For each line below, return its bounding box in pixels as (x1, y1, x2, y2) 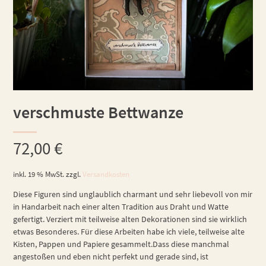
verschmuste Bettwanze (13, 102, 184, 123)
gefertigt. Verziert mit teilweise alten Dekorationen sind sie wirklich (13, 213, 248, 224)
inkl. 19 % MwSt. (13, 169, 65, 179)
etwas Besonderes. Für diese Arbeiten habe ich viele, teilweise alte (13, 226, 245, 237)
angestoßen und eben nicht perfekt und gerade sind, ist (13, 251, 209, 262)
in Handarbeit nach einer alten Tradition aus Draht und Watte (13, 201, 229, 212)
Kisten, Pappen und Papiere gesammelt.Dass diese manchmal (13, 238, 230, 249)
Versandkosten (83, 169, 130, 179)
